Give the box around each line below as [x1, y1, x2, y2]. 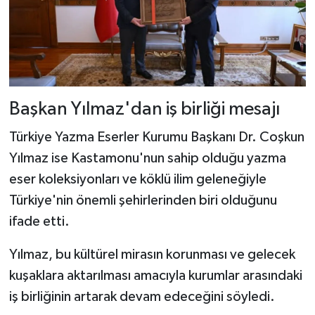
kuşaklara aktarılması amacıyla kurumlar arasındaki [8, 268, 302, 283]
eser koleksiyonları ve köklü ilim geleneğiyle [8, 172, 266, 186]
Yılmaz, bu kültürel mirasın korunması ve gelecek [8, 247, 295, 262]
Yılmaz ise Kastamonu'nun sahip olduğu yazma [8, 150, 286, 165]
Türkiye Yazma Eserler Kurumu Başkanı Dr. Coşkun [8, 129, 304, 144]
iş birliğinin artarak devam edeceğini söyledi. [8, 289, 275, 304]
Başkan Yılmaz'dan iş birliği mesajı [8, 100, 280, 120]
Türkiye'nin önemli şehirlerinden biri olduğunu [8, 193, 277, 207]
